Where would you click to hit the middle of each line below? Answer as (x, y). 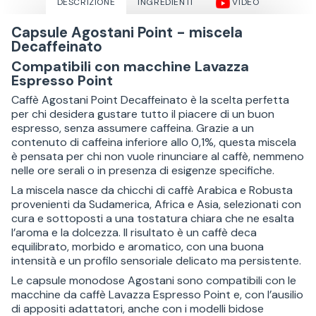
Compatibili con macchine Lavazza (130, 66)
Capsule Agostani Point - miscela (127, 32)
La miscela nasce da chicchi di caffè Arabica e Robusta (152, 190)
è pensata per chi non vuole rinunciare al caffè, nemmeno (158, 156)
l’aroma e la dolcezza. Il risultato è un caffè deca (134, 232)
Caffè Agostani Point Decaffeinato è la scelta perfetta (150, 99)
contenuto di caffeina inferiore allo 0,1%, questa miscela (154, 142)
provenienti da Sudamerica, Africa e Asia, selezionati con (156, 204)
